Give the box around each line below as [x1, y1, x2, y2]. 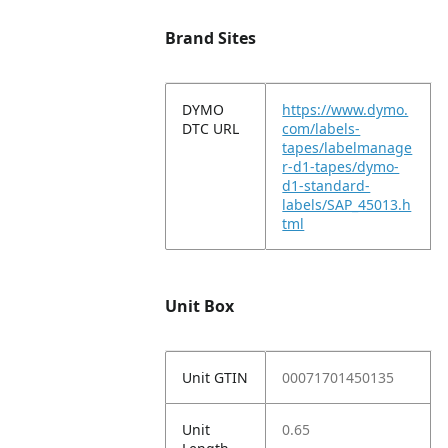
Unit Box [165, 295, 235, 317]
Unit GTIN [182, 368, 249, 387]
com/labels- [282, 119, 361, 138]
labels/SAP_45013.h [282, 195, 412, 214]
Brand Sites [165, 27, 257, 49]
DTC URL [182, 119, 240, 138]
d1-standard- [282, 176, 371, 195]
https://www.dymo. [282, 100, 409, 119]
